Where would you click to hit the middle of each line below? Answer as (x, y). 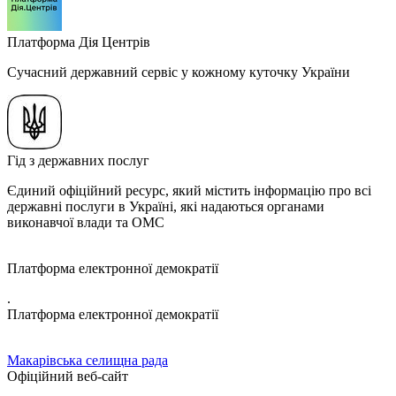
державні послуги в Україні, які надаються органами (166, 206)
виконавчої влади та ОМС (86, 222)
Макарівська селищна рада (88, 360)
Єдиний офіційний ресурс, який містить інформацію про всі (189, 190)
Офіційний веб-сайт (68, 376)
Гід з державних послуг (78, 160)
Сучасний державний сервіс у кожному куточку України (179, 72)
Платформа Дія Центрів (79, 42)
